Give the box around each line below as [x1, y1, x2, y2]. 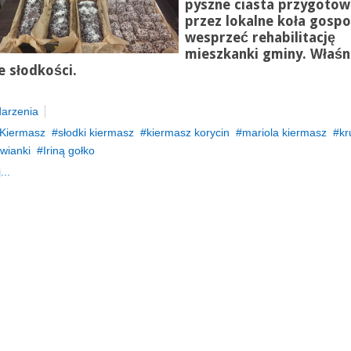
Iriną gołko [42, 144, 95, 157]
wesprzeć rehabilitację [184, 30, 335, 45]
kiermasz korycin [146, 126, 230, 139]
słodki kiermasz [57, 126, 134, 139]
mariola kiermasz [241, 126, 327, 139]
